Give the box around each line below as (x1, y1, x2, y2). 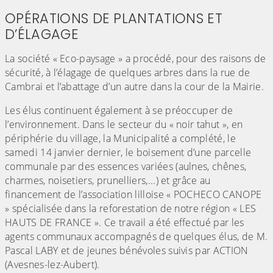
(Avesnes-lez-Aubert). (5, 258, 100, 272)
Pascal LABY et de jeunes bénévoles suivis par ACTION (5, 244, 249, 258)
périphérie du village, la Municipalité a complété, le (5, 132, 236, 146)
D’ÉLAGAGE (5, 24, 79, 44)
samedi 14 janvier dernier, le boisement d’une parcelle (5, 146, 252, 160)
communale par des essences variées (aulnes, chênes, (5, 160, 247, 174)
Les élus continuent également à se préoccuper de (5, 104, 233, 118)
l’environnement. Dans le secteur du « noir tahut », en (5, 118, 243, 132)
